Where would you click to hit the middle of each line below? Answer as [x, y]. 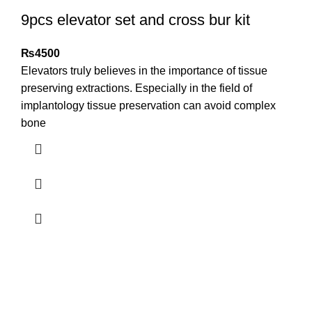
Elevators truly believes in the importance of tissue [144, 71]
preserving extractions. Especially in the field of [136, 88]
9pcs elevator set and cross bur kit [135, 20]
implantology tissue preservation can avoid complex [148, 106]
